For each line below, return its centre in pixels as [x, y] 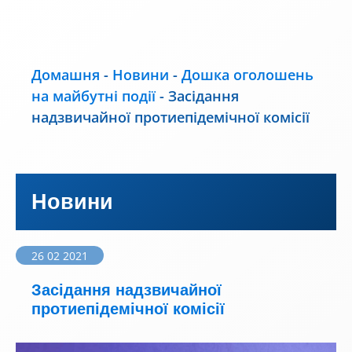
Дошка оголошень [247, 75]
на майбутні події [93, 96]
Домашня [66, 75]
